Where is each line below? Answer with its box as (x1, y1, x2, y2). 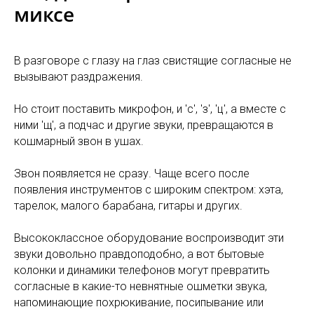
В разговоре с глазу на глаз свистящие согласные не (14, 54, 292, 67)
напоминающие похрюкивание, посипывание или (14, 296, 264, 309)
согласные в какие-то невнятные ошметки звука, (14, 280, 267, 293)
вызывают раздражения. (14, 70, 143, 83)
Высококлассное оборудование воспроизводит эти (14, 231, 284, 245)
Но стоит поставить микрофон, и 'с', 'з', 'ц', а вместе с (14, 102, 286, 116)
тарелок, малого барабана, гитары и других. (14, 199, 243, 212)
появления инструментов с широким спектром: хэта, (14, 183, 283, 196)
